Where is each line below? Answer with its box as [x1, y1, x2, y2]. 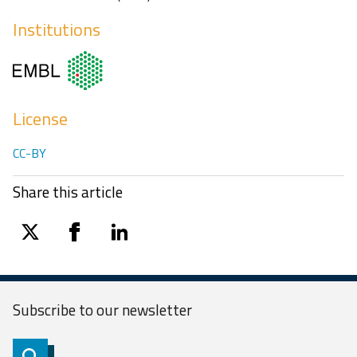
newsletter [122, 297, 192, 321]
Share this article [13, 179, 123, 203]
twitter [21, 231, 60, 251]
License [13, 104, 68, 132]
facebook [65, 231, 116, 251]
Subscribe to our [13, 297, 122, 321]
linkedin [110, 231, 148, 251]
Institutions [13, 16, 100, 44]
